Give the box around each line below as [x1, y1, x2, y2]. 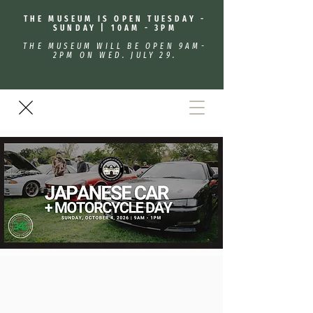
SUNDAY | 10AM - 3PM [53, 23, 177, 33]
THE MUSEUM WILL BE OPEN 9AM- [23, 41, 207, 51]
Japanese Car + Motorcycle [13, 272, 198, 295]
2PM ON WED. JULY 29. [53, 50, 177, 60]
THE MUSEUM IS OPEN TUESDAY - [23, 14, 207, 24]
